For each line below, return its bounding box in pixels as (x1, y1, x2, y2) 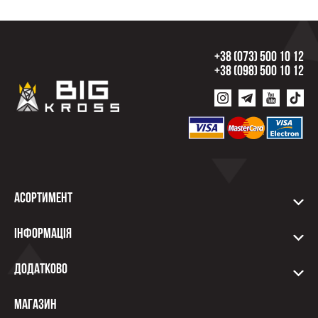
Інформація (14, 227, 72, 241)
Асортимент (14, 192, 72, 206)
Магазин (14, 298, 57, 312)
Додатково (14, 263, 67, 277)
